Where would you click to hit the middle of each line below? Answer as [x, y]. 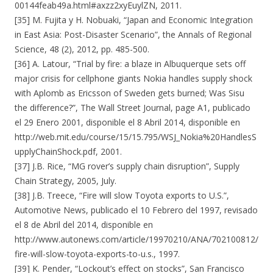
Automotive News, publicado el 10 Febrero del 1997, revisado [136, 210]
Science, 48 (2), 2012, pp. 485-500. [82, 49]
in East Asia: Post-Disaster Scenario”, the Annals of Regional [133, 34]
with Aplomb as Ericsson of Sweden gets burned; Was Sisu [129, 93]
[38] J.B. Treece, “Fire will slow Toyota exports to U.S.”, [122, 195]
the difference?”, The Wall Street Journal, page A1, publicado [133, 108]
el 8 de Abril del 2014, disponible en [84, 225]
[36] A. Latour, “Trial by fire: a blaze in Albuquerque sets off [130, 64]
